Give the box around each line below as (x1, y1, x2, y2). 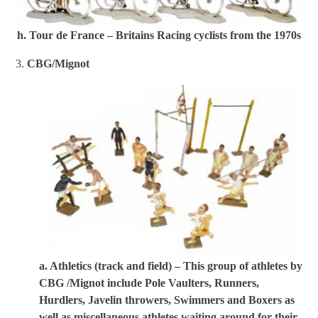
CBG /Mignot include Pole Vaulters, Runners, (38, 276, 259, 289)
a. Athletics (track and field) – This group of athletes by (38, 259, 302, 272)
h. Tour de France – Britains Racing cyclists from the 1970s (17, 28, 301, 41)
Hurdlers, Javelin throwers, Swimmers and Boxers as (38, 293, 295, 306)
